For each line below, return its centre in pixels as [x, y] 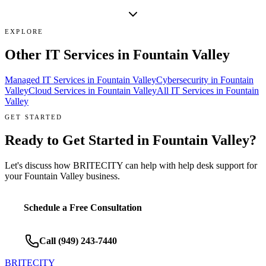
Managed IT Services [45, 80]
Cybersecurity [182, 80]
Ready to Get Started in [79, 140]
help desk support [211, 165]
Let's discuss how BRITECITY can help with [91, 165]
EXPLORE [24, 31]
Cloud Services [57, 90]
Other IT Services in [67, 54]
